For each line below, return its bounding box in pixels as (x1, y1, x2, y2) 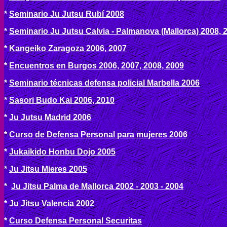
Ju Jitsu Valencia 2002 (9, 199, 94, 208)
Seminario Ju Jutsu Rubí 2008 (9, 10, 124, 18)
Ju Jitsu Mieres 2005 (9, 165, 87, 173)
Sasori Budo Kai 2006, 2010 (9, 96, 115, 104)
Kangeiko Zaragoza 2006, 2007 (9, 44, 127, 53)
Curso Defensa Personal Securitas (9, 216, 142, 225)
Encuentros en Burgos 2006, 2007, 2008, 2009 (9, 61, 184, 70)
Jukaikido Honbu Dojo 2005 (9, 147, 116, 156)
